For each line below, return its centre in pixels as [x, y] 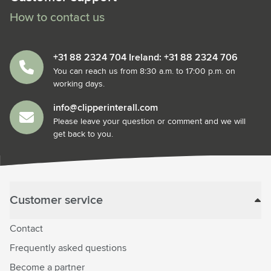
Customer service [56, 200]
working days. [79, 84]
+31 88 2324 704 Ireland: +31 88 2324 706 [145, 57]
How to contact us [57, 18]
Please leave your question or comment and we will [149, 122]
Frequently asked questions [68, 248]
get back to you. [83, 134]
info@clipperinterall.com [106, 108]
